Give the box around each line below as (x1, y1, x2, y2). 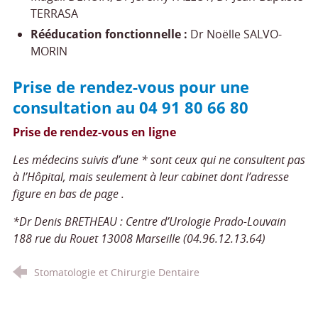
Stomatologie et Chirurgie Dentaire (33, 265, 199, 279)
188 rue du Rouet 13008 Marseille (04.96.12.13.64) (12, 230, 265, 246)
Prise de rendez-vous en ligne (12, 124, 176, 140)
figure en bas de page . (12, 185, 124, 202)
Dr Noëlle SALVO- (187, 26, 282, 42)
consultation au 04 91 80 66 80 (12, 96, 248, 119)
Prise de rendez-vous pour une (12, 75, 249, 98)
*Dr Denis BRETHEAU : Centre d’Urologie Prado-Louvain (12, 213, 286, 229)
